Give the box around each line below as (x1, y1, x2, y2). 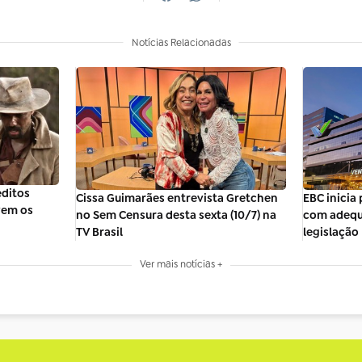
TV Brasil (76, 225, 123, 240)
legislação (303, 224, 359, 239)
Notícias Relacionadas (131, 36, 231, 50)
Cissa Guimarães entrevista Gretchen (76, 191, 278, 206)
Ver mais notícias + (140, 258, 222, 271)
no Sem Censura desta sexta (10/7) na (76, 208, 276, 223)
